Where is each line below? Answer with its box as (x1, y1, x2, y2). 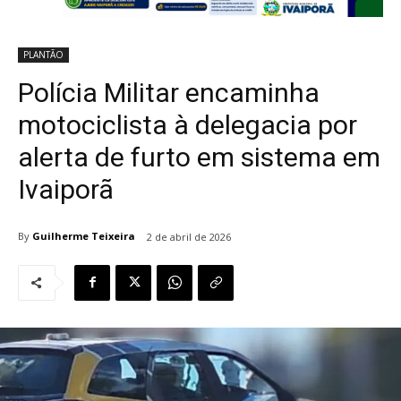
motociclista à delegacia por (18, 108, 357, 141)
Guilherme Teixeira (32, 229, 135, 243)
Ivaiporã (18, 173, 114, 205)
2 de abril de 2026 (147, 229, 231, 243)
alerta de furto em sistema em (18, 141, 380, 173)
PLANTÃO (23, 47, 64, 61)
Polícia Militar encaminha (18, 76, 320, 108)
